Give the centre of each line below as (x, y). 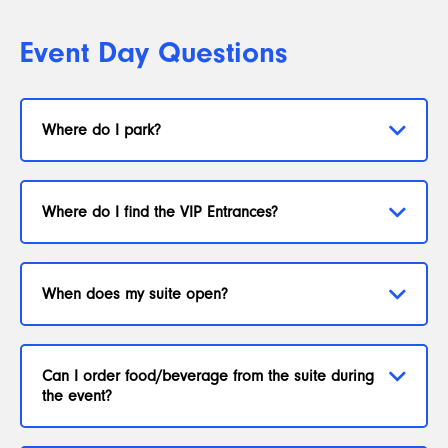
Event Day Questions (154, 52)
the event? (77, 396)
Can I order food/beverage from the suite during (208, 376)
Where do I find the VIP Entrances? (160, 212)
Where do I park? (101, 130)
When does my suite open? (135, 294)
